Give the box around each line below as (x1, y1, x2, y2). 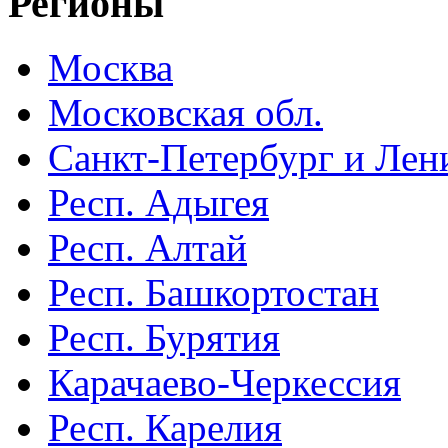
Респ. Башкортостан (48, 271, 379, 315)
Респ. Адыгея (48, 181, 269, 225)
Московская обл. (48, 91, 323, 135)
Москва (48, 46, 173, 90)
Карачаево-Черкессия (48, 361, 401, 405)
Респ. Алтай (48, 226, 247, 270)
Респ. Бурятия (48, 316, 280, 360)
